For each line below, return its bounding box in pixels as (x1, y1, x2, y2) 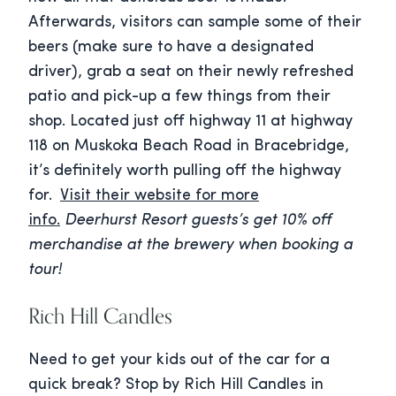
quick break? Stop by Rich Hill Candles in (28, 377, 324, 394)
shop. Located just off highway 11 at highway (28, 113, 353, 131)
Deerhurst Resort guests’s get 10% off (65, 212, 331, 230)
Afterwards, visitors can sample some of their (28, 14, 362, 32)
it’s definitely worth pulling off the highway (28, 163, 341, 180)
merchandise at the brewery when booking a (28, 237, 353, 255)
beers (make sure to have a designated (28, 39, 314, 57)
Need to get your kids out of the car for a (28, 352, 330, 369)
